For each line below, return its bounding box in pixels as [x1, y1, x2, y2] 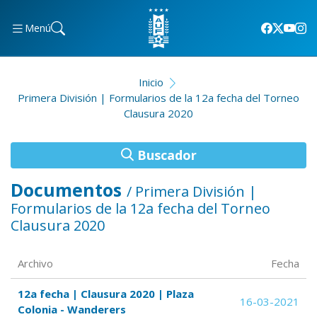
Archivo [18, 256, 53, 270]
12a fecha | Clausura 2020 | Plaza [18, 287, 194, 301]
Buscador [133, 146, 197, 163]
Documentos [11, 178, 127, 202]
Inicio [138, 75, 163, 89]
